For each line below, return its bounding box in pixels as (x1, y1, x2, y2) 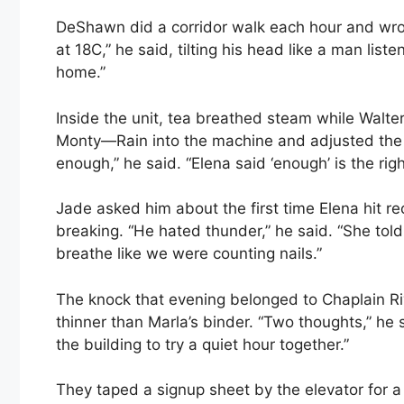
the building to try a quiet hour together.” (56, 335, 349, 353)
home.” (56, 63, 106, 82)
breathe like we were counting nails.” (56, 244, 322, 263)
